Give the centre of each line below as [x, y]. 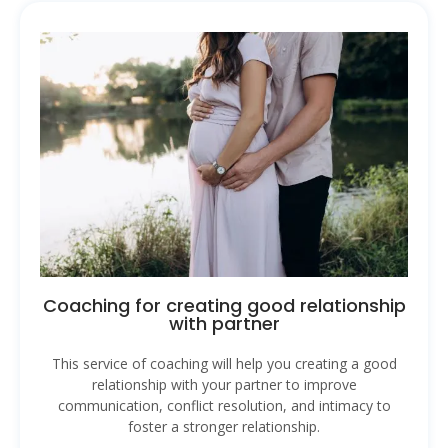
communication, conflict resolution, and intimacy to [224, 406]
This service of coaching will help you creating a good [224, 364]
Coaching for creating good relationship [224, 306]
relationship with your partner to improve [224, 385]
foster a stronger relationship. [224, 427]
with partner [224, 324]
